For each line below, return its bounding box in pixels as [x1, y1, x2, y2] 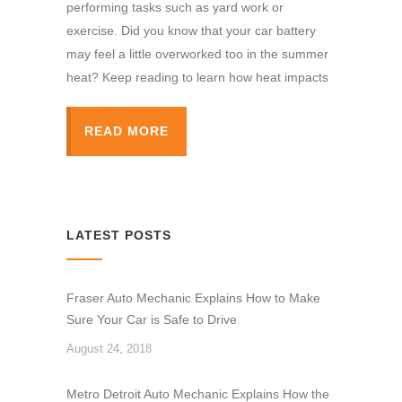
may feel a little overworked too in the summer [66, 47, 328, 61]
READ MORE [84, 124, 169, 138]
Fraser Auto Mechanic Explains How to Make [66, 291, 320, 305]
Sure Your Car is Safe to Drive [66, 312, 237, 327]
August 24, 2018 [66, 342, 152, 355]
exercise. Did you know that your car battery [66, 23, 316, 38]
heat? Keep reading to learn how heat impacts [66, 70, 328, 84]
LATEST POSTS [66, 228, 171, 242]
